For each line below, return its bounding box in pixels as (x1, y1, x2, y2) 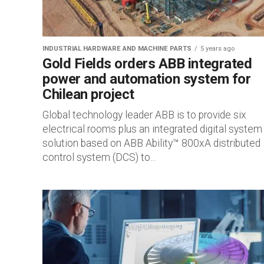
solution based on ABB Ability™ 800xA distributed (42, 137, 260, 149)
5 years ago (200, 45, 235, 52)
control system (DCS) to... (42, 151, 156, 163)
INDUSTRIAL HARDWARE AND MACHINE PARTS (42, 45, 192, 52)
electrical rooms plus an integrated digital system (42, 123, 262, 135)
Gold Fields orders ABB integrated (42, 55, 252, 72)
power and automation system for (42, 71, 251, 87)
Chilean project (42, 86, 134, 103)
